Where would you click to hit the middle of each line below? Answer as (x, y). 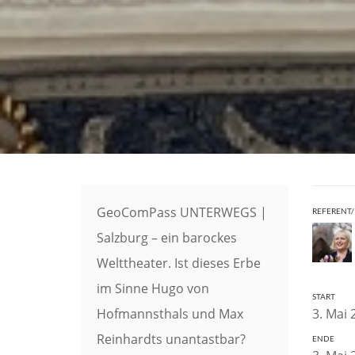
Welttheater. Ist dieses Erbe (179, 263)
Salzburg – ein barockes (167, 237)
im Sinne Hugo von (153, 288)
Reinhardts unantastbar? (171, 339)
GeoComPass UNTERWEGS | (182, 212)
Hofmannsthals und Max (170, 313)
